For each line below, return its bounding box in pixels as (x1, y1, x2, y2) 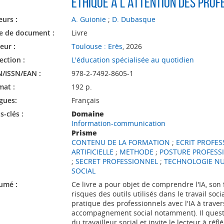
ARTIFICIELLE (71, 147, 113, 156)
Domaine (71, 109, 104, 118)
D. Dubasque (111, 14, 155, 24)
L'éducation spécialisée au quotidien (71, 55, 194, 64)
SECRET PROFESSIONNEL (75, 156, 158, 166)
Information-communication (71, 118, 165, 128)
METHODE (119, 147, 153, 156)
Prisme (71, 128, 97, 137)
